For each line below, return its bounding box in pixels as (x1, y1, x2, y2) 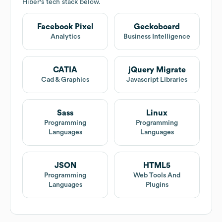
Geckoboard (134, 23, 180, 31)
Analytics (50, 33, 80, 41)
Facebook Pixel (37, 23, 94, 31)
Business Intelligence (123, 33, 190, 41)
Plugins (145, 181, 168, 189)
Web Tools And (133, 172, 180, 179)
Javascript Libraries (126, 76, 187, 84)
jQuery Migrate (128, 66, 186, 74)
